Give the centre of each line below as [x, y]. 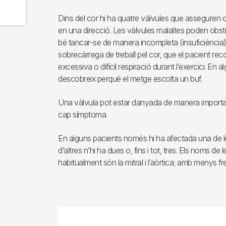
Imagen [71, 212]
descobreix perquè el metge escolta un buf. [130, 78]
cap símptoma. [83, 114]
